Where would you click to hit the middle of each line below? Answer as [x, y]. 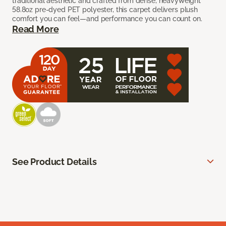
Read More [36, 29]
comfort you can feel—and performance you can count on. [107, 18]
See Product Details [54, 161]
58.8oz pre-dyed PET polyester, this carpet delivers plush [105, 9]
